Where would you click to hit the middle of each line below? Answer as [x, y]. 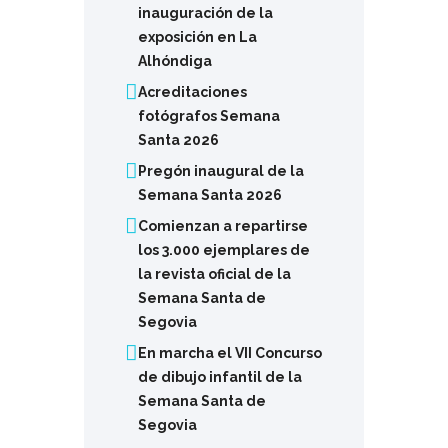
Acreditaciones [192, 91]
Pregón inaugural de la [220, 170]
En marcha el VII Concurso [229, 352]
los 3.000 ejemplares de [223, 249]
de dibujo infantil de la [219, 376]
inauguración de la [205, 12]
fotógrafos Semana [208, 115]
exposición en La [197, 36]
